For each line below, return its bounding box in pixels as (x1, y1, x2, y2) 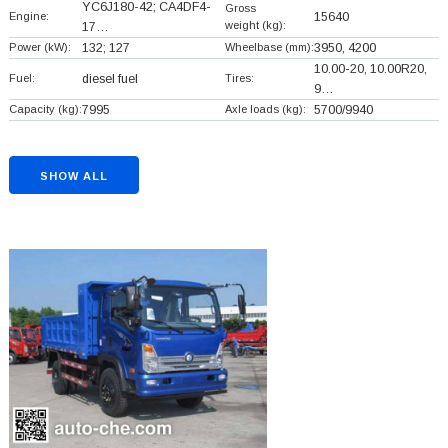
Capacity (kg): (8, 102, 82, 115)
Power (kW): (8, 40, 71, 53)
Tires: (224, 71, 254, 84)
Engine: (8, 9, 49, 22)
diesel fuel (81, 71, 138, 86)
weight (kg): (224, 18, 286, 31)
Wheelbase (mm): (224, 40, 314, 53)
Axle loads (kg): (224, 102, 306, 115)
